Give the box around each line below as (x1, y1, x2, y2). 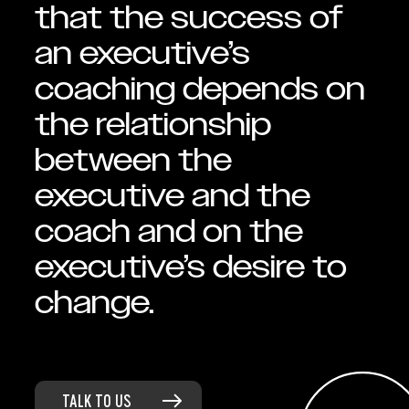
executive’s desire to (35, 246, 347, 289)
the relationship (35, 103, 271, 147)
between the (35, 139, 232, 183)
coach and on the (35, 210, 303, 254)
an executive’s (35, 32, 250, 76)
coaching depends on (35, 68, 365, 111)
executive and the (35, 174, 310, 218)
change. (35, 281, 154, 325)
